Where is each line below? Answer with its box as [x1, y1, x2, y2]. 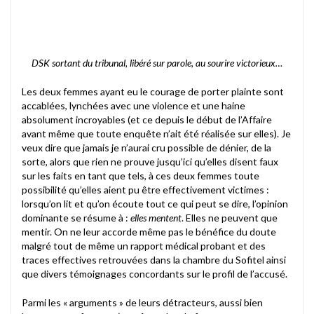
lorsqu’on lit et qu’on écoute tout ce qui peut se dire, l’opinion [22, 197, 288, 210]
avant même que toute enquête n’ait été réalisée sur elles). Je [22, 127, 291, 139]
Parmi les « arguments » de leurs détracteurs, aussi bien [22, 296, 263, 308]
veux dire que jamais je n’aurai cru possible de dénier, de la [22, 141, 271, 153]
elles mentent [130, 211, 182, 224]
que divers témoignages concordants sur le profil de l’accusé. [22, 267, 287, 280]
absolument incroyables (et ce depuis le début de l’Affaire [22, 113, 272, 125]
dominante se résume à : [22, 211, 130, 224]
